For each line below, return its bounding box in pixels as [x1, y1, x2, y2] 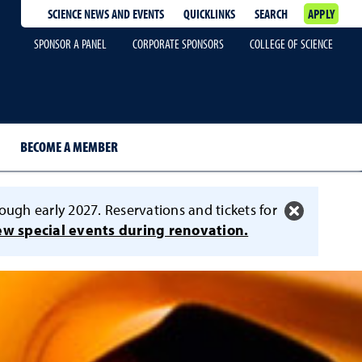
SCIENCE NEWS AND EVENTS [47, 6, 164, 22]
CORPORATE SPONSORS [133, 36, 224, 52]
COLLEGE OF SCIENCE [250, 36, 333, 52]
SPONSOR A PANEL [34, 36, 107, 52]
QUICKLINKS [183, 6, 235, 22]
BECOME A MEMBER [20, 137, 118, 156]
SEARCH [254, 6, 288, 22]
